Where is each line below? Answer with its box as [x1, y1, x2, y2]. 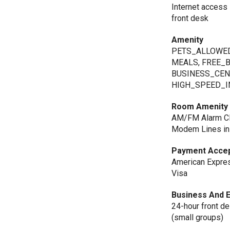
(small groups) [171, 213, 224, 222]
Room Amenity [171, 102, 228, 111]
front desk [171, 13, 209, 23]
